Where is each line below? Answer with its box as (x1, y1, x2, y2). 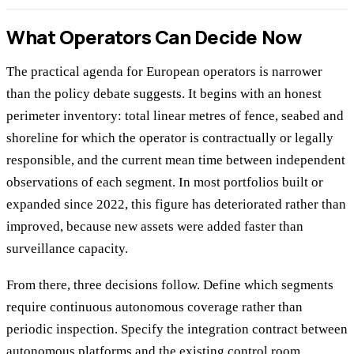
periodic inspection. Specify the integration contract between (6, 322, 348, 337)
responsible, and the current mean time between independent (6, 152, 345, 168)
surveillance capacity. (6, 240, 128, 256)
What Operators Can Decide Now (6, 23, 303, 50)
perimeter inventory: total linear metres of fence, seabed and (6, 107, 344, 123)
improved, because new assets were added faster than (6, 218, 303, 234)
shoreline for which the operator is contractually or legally (6, 130, 333, 145)
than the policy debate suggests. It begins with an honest (6, 85, 322, 101)
